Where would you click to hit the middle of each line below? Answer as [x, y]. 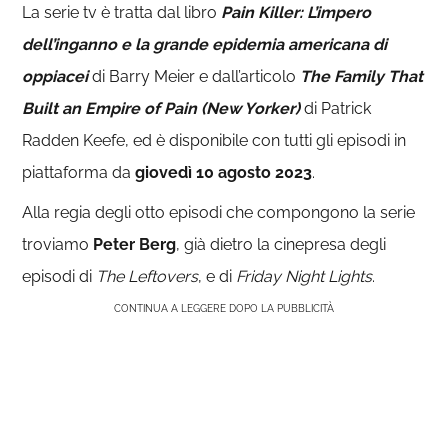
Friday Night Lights [304, 276]
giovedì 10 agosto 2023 [224, 172]
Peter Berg [135, 244]
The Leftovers [147, 276]
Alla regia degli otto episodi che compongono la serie [219, 212]
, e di [217, 276]
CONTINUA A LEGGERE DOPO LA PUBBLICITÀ [224, 308]
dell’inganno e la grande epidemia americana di [205, 44]
